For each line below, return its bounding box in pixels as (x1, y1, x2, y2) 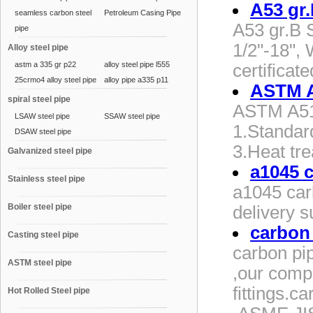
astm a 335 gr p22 (15, 60, 76, 68)
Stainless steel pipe (8, 174, 85, 184)
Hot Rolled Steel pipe (8, 286, 90, 296)
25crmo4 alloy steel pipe (15, 75, 96, 84)
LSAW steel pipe (15, 112, 70, 120)
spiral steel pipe (8, 94, 71, 104)
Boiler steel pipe (8, 202, 72, 212)
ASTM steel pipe (8, 258, 72, 268)
